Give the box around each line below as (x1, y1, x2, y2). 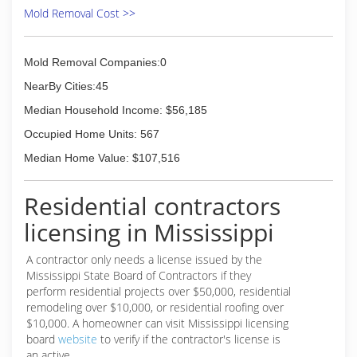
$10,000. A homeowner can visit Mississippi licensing (26, 316, 288, 331)
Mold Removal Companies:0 (24, 56, 167, 69)
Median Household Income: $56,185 (24, 104, 207, 116)
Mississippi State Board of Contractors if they (26, 268, 251, 283)
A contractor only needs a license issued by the (26, 252, 262, 267)
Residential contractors (24, 190, 280, 222)
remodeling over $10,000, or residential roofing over (26, 300, 284, 315)
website (58, 331, 97, 347)
